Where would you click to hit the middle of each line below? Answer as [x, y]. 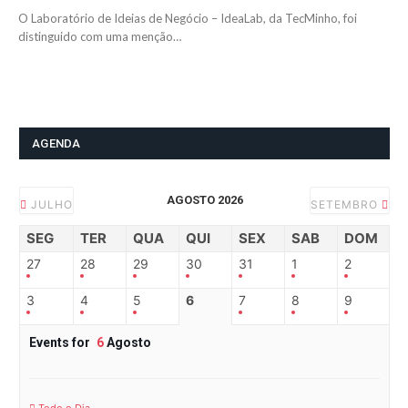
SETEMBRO [346, 205]
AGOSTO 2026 [204, 200]
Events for [61, 343]
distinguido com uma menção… [100, 37]
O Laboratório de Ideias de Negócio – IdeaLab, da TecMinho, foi [188, 19]
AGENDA [56, 144]
